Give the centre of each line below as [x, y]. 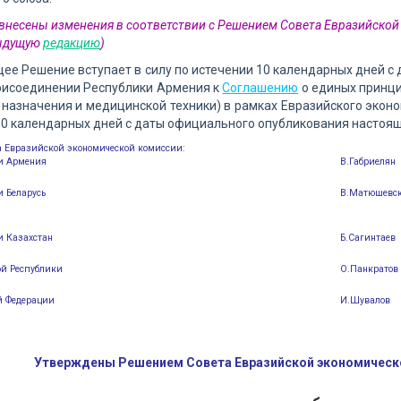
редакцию [72, 43]
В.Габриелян [368, 162]
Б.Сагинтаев [368, 238]
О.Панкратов [369, 269]
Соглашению [260, 88]
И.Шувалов [365, 300]
